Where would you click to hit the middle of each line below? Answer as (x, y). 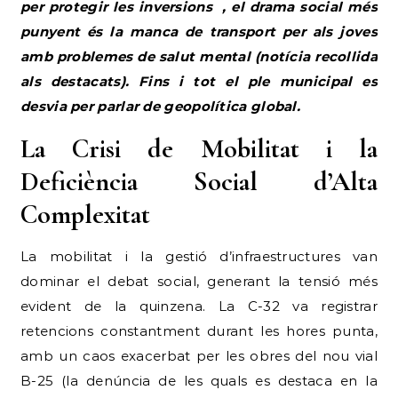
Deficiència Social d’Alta (199, 181)
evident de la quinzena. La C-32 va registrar (199, 306)
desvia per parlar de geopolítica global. (160, 106)
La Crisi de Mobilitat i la (199, 148)
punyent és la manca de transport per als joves (199, 31)
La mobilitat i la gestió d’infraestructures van (199, 256)
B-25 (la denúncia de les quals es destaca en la (199, 380)
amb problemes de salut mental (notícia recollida (199, 56)
